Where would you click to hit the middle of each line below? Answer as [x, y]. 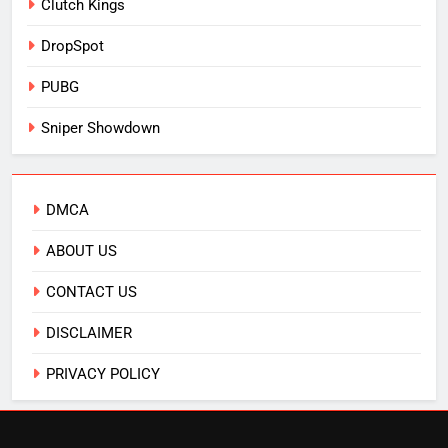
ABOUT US [81, 250]
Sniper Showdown [100, 127]
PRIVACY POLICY [103, 373]
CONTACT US [91, 291]
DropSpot [72, 45]
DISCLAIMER [89, 332]
